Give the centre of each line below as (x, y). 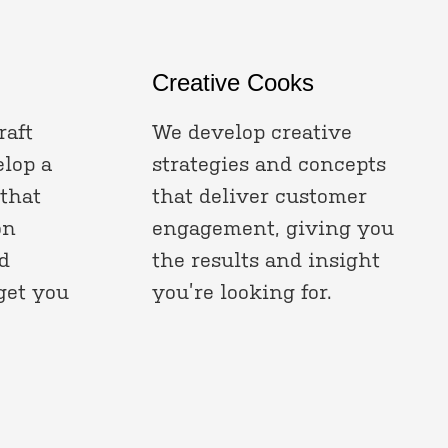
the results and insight (266, 260)
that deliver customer (259, 196)
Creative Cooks (233, 82)
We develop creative (252, 132)
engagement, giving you (273, 228)
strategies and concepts (269, 164)
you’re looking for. (242, 292)
